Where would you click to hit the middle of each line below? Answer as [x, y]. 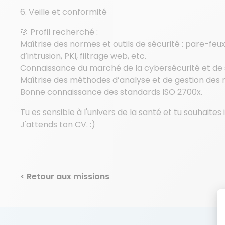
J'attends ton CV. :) [58, 124]
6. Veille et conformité [64, 12]
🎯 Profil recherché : [59, 32]
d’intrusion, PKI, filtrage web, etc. [83, 56]
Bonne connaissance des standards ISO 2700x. [111, 92]
